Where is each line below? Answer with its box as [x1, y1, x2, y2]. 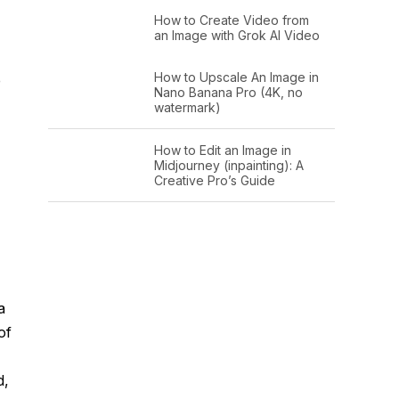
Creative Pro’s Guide [153, 172, 275, 188]
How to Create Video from [153, 12, 309, 28]
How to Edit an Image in [153, 142, 291, 158]
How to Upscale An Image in [153, 69, 319, 85]
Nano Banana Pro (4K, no [153, 84, 303, 100]
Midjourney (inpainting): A [153, 157, 304, 173]
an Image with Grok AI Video [153, 27, 320, 43]
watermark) [153, 99, 221, 115]
